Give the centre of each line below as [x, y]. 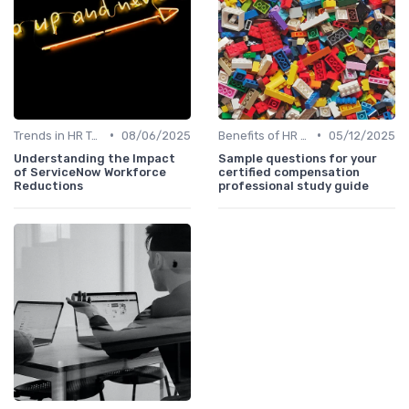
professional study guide [294, 185]
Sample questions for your [298, 158]
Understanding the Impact [94, 158]
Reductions [48, 185]
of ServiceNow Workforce [90, 172]
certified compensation [289, 172]
